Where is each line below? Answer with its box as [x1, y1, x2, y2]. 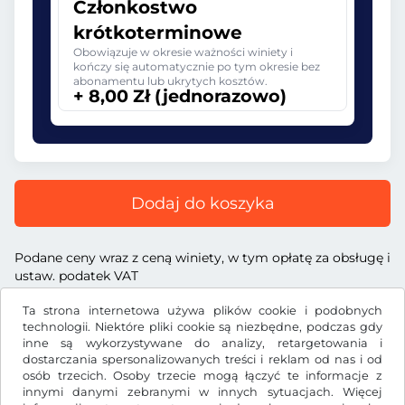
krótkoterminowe [73, 22, 242, 43]
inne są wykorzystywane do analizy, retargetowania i [23, 336, 382, 350]
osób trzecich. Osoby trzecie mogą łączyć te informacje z [23, 369, 382, 382]
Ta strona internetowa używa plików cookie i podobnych [23, 304, 382, 317]
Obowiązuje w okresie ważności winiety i [73, 45, 293, 59]
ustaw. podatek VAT [14, 268, 138, 284]
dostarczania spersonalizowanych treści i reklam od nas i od [23, 353, 382, 366]
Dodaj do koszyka [130, 193, 275, 213]
